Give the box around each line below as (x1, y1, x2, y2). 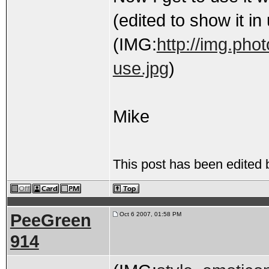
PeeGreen (10, 211, 91, 230)
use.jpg (112, 58, 169, 78)
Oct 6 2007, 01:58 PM (117, 211, 181, 217)
